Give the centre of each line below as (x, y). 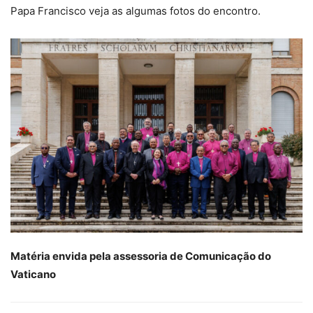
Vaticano (33, 275)
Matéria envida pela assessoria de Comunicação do (141, 256)
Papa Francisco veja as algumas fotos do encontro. (136, 10)
